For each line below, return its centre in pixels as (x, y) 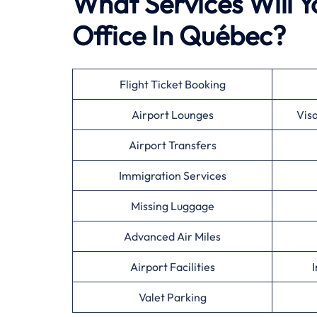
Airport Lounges (172, 115)
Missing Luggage (172, 206)
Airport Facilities (172, 267)
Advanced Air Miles (172, 236)
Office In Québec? (179, 35)
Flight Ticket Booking (172, 84)
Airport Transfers (172, 145)
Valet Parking (172, 297)
